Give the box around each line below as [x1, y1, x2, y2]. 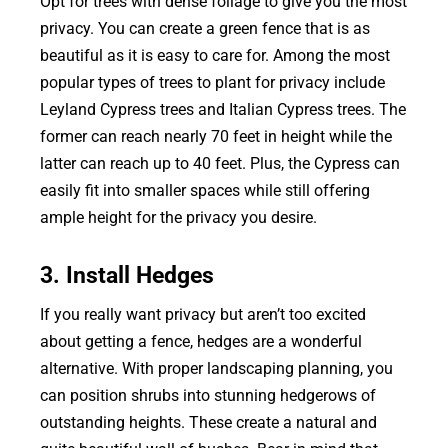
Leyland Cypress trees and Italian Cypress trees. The [39, 99, 406, 119]
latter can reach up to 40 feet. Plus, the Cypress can [39, 153, 400, 173]
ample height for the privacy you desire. [39, 207, 317, 227]
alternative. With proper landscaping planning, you [39, 358, 393, 378]
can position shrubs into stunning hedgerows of [39, 385, 376, 405]
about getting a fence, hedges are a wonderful [39, 331, 362, 351]
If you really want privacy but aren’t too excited [39, 304, 366, 324]
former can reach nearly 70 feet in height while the [39, 126, 392, 146]
